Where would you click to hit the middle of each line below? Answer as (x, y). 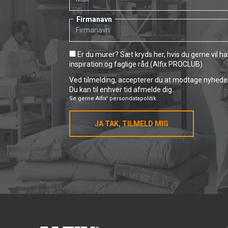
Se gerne (82, 98)
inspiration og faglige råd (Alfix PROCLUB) (136, 64)
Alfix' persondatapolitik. (127, 98)
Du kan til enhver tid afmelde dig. (121, 90)
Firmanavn (94, 19)
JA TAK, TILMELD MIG (132, 124)
